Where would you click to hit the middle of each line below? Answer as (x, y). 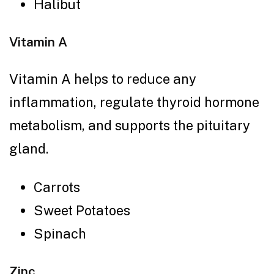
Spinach (61, 233)
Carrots (58, 187)
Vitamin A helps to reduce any (103, 79)
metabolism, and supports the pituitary (130, 125)
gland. (30, 148)
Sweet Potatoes (83, 210)
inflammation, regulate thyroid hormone (134, 102)
